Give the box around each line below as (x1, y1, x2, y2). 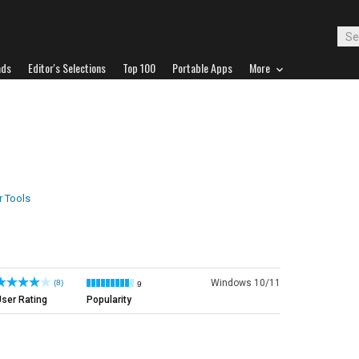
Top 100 (123, 59, 155, 76)
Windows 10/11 (211, 277, 280, 288)
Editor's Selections (28, 59, 106, 76)
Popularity (87, 294, 131, 305)
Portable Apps (172, 59, 232, 76)
